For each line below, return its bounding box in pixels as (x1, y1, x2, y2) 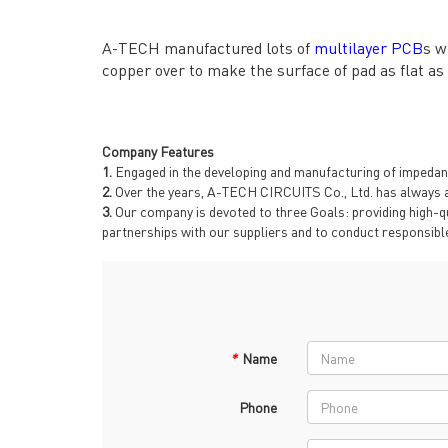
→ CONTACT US (122, 22, 220, 41)
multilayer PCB (314, 37, 423, 58)
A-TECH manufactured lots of (102, 37, 314, 58)
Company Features (102, 142, 214, 160)
